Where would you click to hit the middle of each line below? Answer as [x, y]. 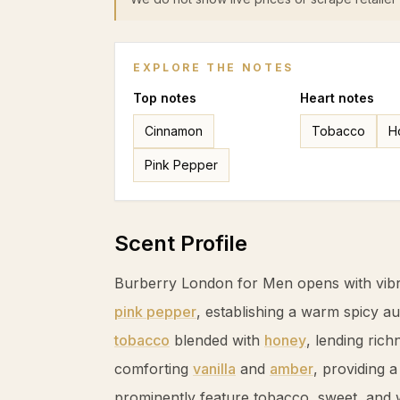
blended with [217, 340]
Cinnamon [174, 131]
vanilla [214, 369]
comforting [154, 369]
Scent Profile [181, 243]
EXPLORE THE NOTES [213, 67]
